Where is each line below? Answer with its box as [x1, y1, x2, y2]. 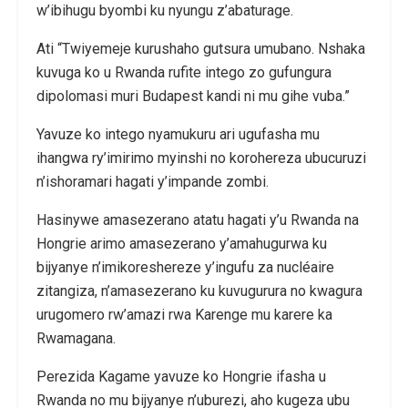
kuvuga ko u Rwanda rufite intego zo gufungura [36, 63, 331, 81]
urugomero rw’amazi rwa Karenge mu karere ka [36, 305, 332, 323]
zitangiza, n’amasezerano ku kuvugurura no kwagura [36, 281, 362, 300]
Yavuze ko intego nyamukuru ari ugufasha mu [36, 125, 320, 143]
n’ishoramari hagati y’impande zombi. [36, 172, 269, 190]
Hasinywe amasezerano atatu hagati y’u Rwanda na [36, 210, 359, 229]
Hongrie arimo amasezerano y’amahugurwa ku [36, 234, 327, 252]
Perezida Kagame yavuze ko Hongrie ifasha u [36, 367, 326, 385]
